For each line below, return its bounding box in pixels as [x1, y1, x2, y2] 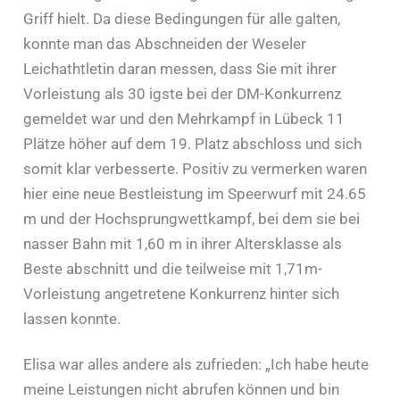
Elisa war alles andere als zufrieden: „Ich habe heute [23, 354, 370, 373]
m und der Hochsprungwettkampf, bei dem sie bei [23, 209, 361, 228]
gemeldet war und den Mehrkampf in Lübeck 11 [23, 109, 346, 128]
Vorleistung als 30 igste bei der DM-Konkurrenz [23, 84, 342, 103]
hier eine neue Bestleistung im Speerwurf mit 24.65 [23, 184, 367, 203]
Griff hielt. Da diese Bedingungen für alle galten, [23, 9, 341, 28]
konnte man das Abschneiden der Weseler [23, 34, 307, 53]
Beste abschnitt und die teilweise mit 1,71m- [23, 259, 323, 278]
